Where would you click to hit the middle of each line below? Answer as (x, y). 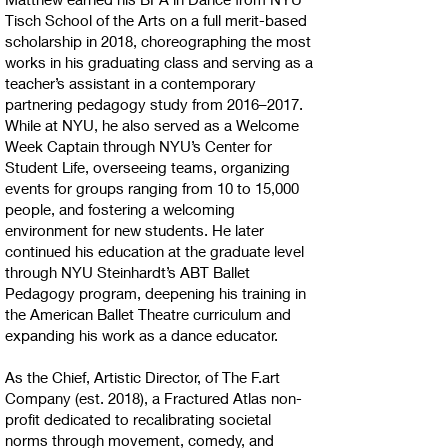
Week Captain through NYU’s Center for (138, 146)
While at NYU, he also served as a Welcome (152, 125)
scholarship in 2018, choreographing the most (158, 41)
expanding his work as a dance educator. (141, 335)
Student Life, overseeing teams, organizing (147, 167)
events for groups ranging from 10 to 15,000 (152, 188)
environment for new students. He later (134, 230)
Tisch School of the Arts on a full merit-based (156, 20)
